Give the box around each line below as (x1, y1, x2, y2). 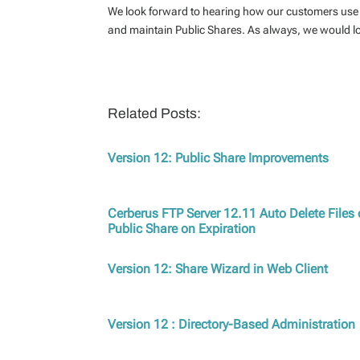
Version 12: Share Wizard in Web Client (108, 260, 329, 276)
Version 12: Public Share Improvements (108, 149, 329, 166)
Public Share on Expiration (108, 220, 256, 236)
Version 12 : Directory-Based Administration (108, 316, 356, 332)
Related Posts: (108, 105, 202, 121)
